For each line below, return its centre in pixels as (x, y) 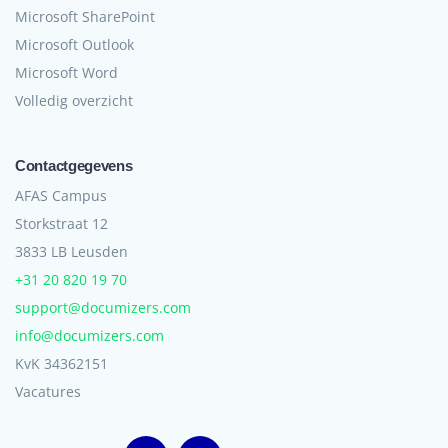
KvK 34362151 (61, 364)
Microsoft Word (66, 73)
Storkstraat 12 (63, 224)
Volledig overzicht (74, 101)
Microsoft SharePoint (85, 17)
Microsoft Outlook (74, 45)
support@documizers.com (103, 308)
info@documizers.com (89, 336)
